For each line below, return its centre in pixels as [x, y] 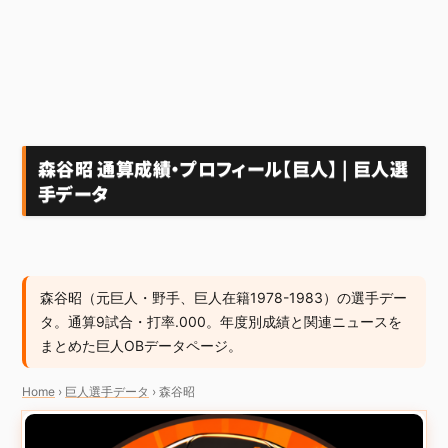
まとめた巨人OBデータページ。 [141, 345]
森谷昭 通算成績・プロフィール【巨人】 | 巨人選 [223, 168]
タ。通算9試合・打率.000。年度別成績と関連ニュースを [221, 321]
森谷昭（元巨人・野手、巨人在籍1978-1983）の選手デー [223, 297]
